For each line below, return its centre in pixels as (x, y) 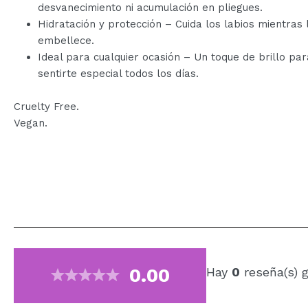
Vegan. (31, 123)
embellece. (66, 40)
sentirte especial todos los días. (118, 73)
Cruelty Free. (46, 106)
